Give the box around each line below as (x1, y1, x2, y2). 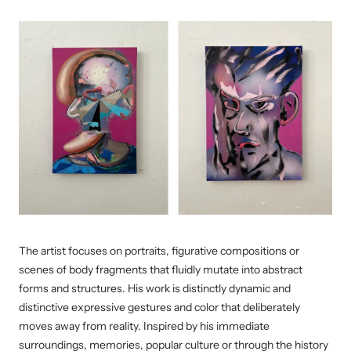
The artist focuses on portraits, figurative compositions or (19, 244, 299, 259)
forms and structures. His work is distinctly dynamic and (19, 281, 291, 296)
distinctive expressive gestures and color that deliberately (19, 300, 300, 315)
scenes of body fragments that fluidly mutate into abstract (19, 262, 302, 277)
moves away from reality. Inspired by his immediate (19, 319, 270, 334)
